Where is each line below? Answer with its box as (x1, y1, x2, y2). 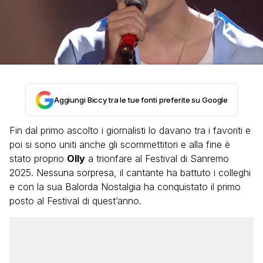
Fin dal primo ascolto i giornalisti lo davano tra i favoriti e (9, 124, 251, 136)
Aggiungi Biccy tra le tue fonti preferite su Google (53, 95, 228, 104)
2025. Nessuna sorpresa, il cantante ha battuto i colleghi (9, 167, 251, 178)
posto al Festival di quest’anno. (9, 195, 141, 207)
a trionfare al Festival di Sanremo (85, 153, 229, 164)
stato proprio (9, 153, 67, 164)
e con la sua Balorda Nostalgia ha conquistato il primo (9, 181, 241, 193)
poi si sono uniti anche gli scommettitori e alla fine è (9, 139, 230, 150)
